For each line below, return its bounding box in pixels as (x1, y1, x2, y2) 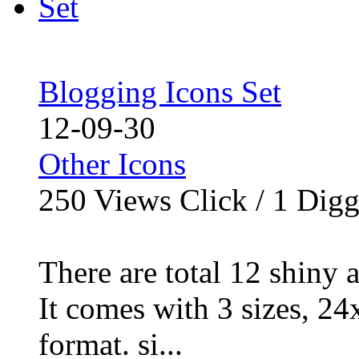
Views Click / (87, 183, 272, 217)
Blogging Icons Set (38, 75, 281, 109)
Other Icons (38, 147, 186, 181)
